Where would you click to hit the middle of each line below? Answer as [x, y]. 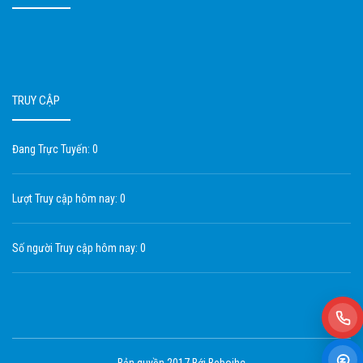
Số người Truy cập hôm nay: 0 [79, 248]
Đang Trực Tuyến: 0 [55, 149]
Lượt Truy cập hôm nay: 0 [69, 199]
